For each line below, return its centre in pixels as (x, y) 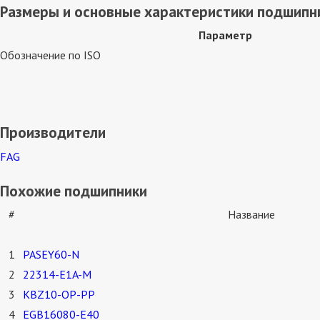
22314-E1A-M (57, 275)
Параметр (225, 35)
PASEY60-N (51, 255)
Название (251, 215)
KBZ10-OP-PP (59, 295)
